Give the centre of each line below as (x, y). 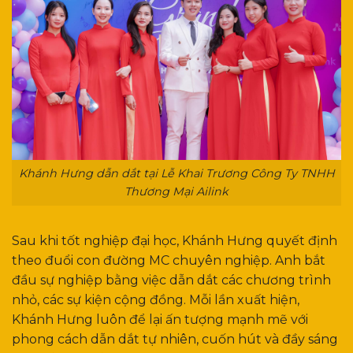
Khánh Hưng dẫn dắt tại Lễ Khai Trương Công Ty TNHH (176, 174)
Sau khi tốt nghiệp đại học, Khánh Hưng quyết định (175, 240)
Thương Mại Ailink (176, 192)
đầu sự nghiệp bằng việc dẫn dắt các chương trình (171, 280)
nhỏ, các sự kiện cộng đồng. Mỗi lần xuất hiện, (156, 299)
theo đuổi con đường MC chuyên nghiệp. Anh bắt (169, 260)
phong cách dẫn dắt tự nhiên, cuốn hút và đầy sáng (175, 339)
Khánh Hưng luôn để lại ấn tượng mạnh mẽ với (160, 319)
